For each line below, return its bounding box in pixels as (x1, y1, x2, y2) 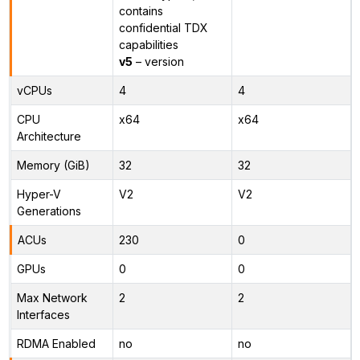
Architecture (16, 129, 81, 143)
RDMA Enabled (16, 336, 96, 350)
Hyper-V (16, 186, 61, 201)
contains (118, 3, 163, 18)
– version (132, 54, 184, 68)
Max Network (16, 290, 88, 305)
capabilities (118, 37, 178, 51)
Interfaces (16, 307, 70, 321)
